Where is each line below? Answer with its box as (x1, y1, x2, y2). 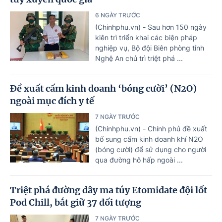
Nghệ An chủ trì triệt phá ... (95, 54, 183, 62)
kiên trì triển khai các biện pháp (95, 33, 197, 42)
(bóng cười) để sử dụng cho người (95, 145, 206, 154)
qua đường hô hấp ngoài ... (95, 155, 183, 164)
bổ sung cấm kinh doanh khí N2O (95, 134, 203, 143)
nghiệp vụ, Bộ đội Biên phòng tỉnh (95, 43, 204, 52)
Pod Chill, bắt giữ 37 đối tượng (10, 196, 141, 208)
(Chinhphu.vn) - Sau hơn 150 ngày (95, 22, 207, 31)
